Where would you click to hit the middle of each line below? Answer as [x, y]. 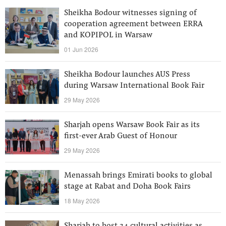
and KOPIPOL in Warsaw [108, 35]
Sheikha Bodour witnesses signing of [130, 13]
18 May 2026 [82, 201]
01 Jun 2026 [81, 49]
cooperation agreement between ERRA [133, 24]
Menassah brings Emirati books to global [138, 176]
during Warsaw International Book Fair [134, 86]
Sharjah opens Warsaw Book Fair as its [132, 125]
